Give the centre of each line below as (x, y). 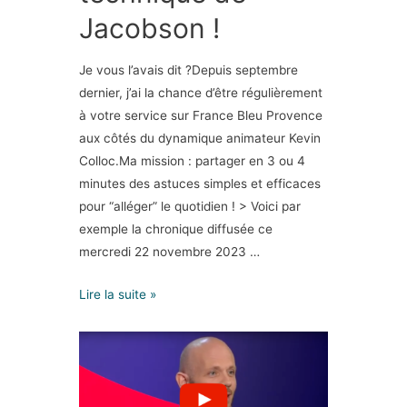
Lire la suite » (118, 294)
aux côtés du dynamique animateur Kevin (200, 139)
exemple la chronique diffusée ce (176, 229)
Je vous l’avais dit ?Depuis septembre (189, 70)
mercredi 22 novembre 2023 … (170, 252)
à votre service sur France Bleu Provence (201, 116)
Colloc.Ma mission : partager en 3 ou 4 (193, 161)
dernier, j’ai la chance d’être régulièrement (201, 93)
